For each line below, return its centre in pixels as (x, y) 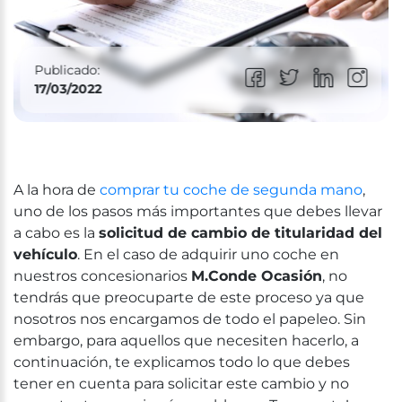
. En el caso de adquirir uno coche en (208, 254)
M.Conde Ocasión (257, 275)
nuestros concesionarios (102, 275)
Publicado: (67, 70)
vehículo (45, 254)
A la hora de (57, 189)
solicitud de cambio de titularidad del (240, 232)
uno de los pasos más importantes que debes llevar (198, 211)
